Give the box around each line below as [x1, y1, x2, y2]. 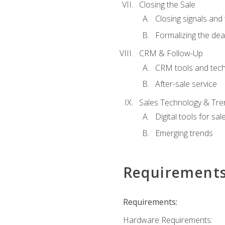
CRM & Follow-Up [139, 48, 203, 59]
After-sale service [155, 78, 217, 90]
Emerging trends [155, 127, 213, 139]
